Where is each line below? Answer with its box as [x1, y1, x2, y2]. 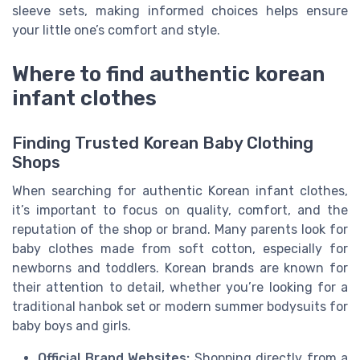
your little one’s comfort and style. [12, 22, 220, 39]
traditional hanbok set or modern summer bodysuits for [12, 298, 348, 314]
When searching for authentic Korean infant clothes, [12, 182, 348, 198]
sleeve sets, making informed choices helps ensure [12, 3, 348, 19]
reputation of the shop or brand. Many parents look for [12, 221, 348, 237]
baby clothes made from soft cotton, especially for [12, 240, 348, 256]
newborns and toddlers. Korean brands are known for [12, 260, 348, 276]
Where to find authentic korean [12, 61, 325, 86]
